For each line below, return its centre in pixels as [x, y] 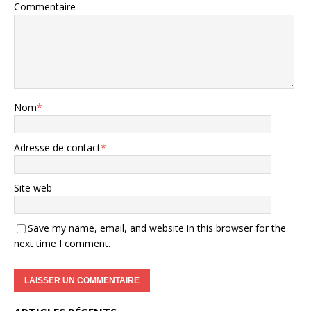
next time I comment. [62, 243]
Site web [33, 187]
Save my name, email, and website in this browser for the [157, 228]
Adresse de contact [57, 147]
